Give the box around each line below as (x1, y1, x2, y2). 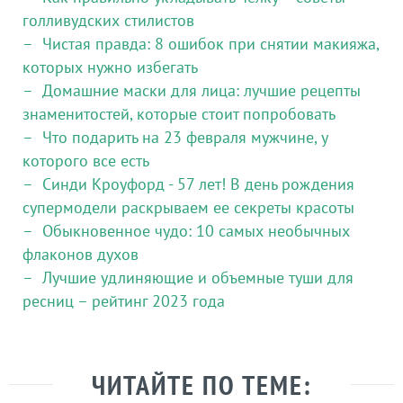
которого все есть (22, 149, 149, 171)
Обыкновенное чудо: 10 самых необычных (42, 219, 350, 241)
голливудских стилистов (22, 9, 194, 31)
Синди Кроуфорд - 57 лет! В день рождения (42, 173, 354, 194)
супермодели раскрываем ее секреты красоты (22, 196, 354, 218)
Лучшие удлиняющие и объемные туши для (42, 266, 354, 288)
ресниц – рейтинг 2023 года (22, 290, 225, 311)
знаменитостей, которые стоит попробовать (22, 103, 336, 124)
